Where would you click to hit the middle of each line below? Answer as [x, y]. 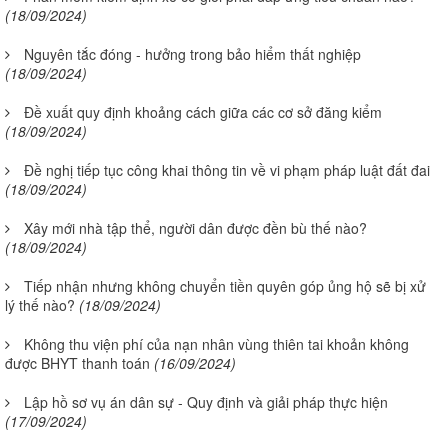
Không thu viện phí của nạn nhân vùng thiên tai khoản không [216, 343]
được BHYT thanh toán [77, 362]
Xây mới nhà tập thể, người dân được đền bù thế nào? [195, 227]
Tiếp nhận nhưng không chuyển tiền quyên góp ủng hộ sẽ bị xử [225, 285]
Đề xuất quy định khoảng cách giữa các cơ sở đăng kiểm [203, 111]
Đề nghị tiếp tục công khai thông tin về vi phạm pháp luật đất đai [227, 169]
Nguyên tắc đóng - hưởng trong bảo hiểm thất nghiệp [192, 53]
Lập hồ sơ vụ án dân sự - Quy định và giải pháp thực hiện [206, 401]
